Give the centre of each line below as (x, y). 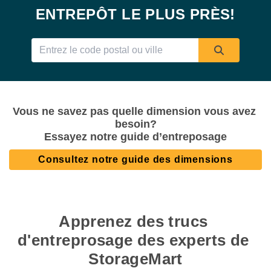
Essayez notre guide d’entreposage (135, 136)
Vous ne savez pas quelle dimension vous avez (134, 111)
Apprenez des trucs (133, 221)
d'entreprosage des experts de (133, 240)
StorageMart (135, 259)
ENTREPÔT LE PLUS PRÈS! (135, 14)
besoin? (135, 124)
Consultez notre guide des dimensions (135, 159)
